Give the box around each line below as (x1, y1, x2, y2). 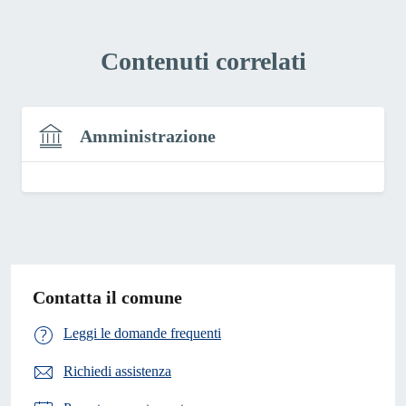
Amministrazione (80, 125, 216, 146)
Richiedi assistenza (63, 362, 171, 379)
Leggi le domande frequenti (63, 325, 221, 342)
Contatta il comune (33, 287, 182, 308)
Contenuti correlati (100, 46, 306, 75)
